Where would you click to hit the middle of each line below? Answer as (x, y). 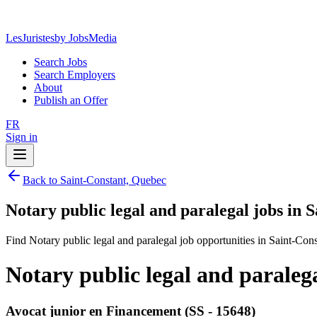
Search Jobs (60, 62)
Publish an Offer (71, 100)
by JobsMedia (86, 38)
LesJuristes (30, 38)
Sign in (22, 137)
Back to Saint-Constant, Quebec (94, 180)
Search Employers (75, 75)
